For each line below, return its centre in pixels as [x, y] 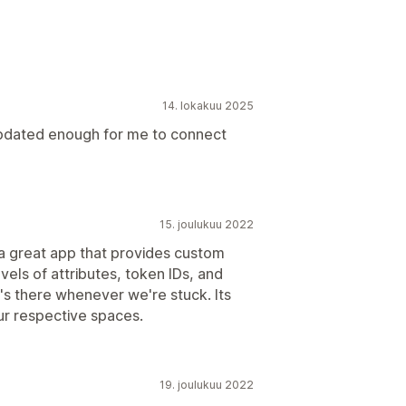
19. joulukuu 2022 [207, 384]
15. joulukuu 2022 [207, 224]
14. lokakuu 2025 [208, 105]
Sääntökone [87, 109]
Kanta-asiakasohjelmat [122, 133]
